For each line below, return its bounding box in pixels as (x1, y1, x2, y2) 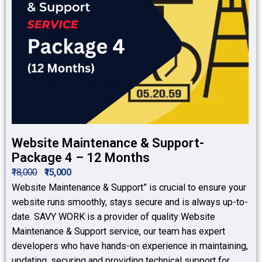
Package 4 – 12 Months (12, 150, 150, 166)
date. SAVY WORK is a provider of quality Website (12, 211, 215, 223)
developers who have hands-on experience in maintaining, (12, 240, 248, 252)
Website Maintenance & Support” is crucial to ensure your (12, 182, 246, 194)
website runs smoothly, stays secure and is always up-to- (12, 196, 248, 208)
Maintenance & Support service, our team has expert (12, 226, 225, 237)
